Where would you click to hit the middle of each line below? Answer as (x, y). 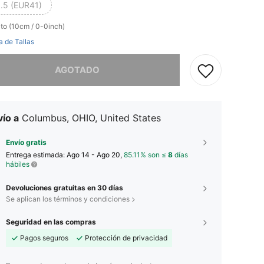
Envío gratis (26, 142)
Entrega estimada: (36, 155)
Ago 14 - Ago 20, (95, 155)
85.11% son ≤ (146, 155)
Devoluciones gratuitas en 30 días (65, 188)
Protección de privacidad (126, 238)
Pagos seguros (44, 238)
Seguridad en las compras (51, 222)
